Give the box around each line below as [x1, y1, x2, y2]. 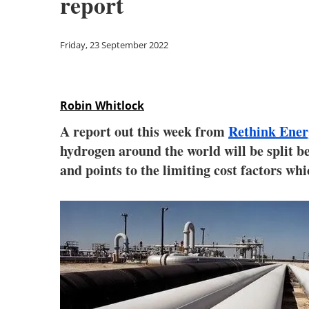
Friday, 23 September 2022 [60, 39, 168, 51]
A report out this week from [60, 121, 228, 141]
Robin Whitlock [60, 98, 144, 113]
